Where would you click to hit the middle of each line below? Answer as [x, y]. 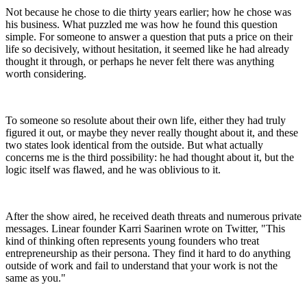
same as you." [36, 278]
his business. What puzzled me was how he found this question [142, 24]
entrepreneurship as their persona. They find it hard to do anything [148, 253]
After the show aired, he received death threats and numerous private [153, 216]
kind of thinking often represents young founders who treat [132, 241]
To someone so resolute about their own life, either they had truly [146, 120]
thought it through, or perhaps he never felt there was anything [140, 61]
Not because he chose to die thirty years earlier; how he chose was [148, 12]
